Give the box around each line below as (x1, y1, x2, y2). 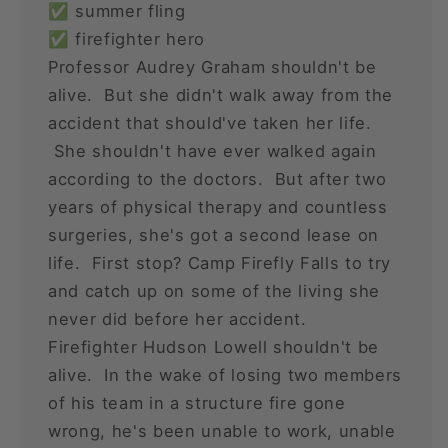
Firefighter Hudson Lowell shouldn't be (48, 336, 380, 357)
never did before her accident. (48, 308, 307, 329)
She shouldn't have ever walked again (48, 140, 377, 161)
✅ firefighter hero (48, 28, 205, 49)
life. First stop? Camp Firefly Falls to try (48, 252, 392, 273)
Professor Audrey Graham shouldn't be (48, 56, 377, 77)
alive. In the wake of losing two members (48, 364, 403, 385)
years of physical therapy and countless (48, 196, 388, 217)
